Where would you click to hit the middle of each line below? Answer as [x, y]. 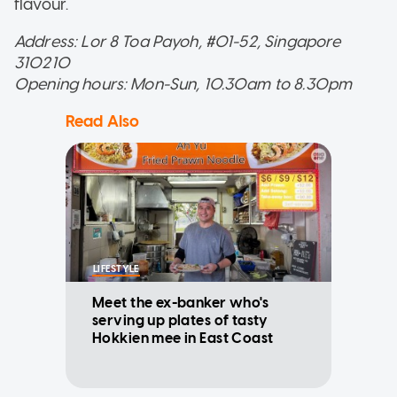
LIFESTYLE [116, 269]
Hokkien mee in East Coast [183, 339]
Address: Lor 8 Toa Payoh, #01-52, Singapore [178, 42]
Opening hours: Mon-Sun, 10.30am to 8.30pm [183, 85]
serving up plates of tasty [180, 321]
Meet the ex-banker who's [181, 303]
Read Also [103, 122]
